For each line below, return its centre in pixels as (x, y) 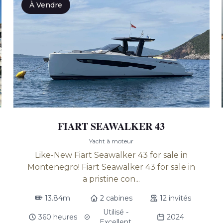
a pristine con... (111, 179)
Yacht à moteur (111, 141)
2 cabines (116, 198)
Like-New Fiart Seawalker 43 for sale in (111, 155)
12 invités (175, 198)
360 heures (57, 217)
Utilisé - (115, 212)
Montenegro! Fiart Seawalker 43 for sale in (111, 167)
